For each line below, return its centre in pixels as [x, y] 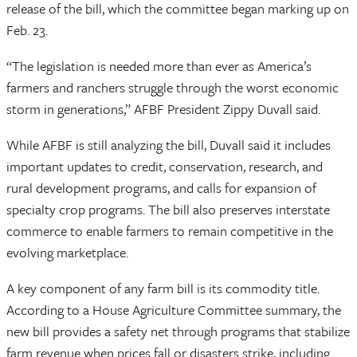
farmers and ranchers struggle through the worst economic [173, 87]
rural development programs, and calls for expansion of [161, 188]
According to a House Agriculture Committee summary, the [174, 310]
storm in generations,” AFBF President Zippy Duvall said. [163, 109]
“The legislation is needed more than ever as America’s [159, 66]
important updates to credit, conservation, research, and [165, 166]
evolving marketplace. [67, 252]
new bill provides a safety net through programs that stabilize [178, 331]
